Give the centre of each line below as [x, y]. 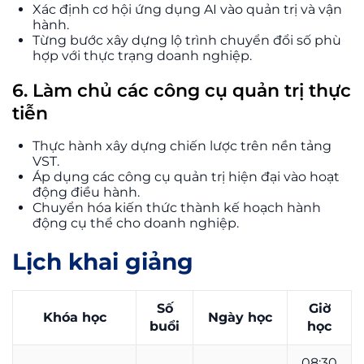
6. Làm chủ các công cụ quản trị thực [182, 90]
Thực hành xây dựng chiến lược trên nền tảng [182, 145]
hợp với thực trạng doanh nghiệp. [142, 55]
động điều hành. [86, 192]
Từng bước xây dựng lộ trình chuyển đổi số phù [187, 40]
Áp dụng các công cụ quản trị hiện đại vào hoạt [186, 176]
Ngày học [240, 317]
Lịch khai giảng [103, 261]
